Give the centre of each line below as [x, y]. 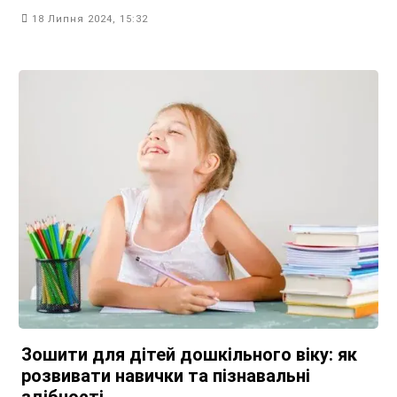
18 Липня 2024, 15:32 [90, 19]
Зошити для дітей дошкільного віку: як [189, 354]
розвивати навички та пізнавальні [166, 375]
